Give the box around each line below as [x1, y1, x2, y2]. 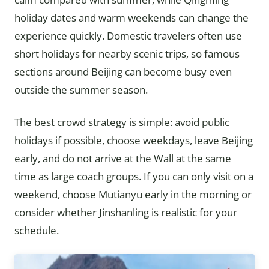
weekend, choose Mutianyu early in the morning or [14, 187, 252, 201]
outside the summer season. [14, 83, 148, 97]
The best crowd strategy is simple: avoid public [14, 115, 229, 129]
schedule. [14, 223, 59, 237]
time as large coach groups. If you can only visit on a [14, 169, 253, 183]
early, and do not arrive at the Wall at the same [14, 151, 231, 165]
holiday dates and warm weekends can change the [14, 11, 249, 25]
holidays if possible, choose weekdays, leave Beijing [14, 133, 253, 147]
